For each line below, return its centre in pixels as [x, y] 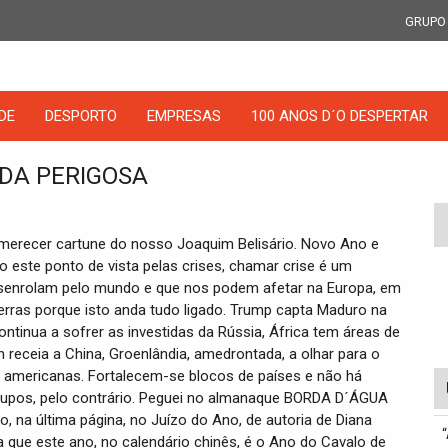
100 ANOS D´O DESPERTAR [339, 116]
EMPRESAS [184, 116]
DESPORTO [81, 116]
